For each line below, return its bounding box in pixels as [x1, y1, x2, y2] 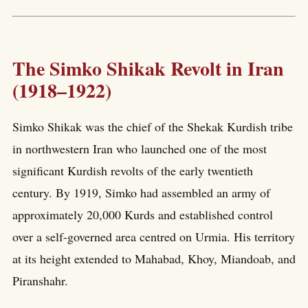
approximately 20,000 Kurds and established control [12, 206, 273, 223]
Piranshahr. [12, 272, 68, 289]
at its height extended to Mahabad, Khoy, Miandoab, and [12, 250, 296, 267]
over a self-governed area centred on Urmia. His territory [12, 228, 295, 245]
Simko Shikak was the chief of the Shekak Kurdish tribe [12, 118, 293, 135]
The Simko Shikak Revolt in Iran [12, 54, 284, 82]
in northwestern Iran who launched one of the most [12, 140, 267, 157]
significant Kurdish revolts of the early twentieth [12, 162, 253, 179]
